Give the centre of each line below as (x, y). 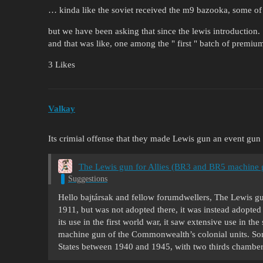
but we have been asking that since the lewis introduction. (154, 31)
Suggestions (88, 179)
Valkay (62, 108)
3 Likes (62, 65)
